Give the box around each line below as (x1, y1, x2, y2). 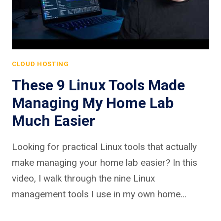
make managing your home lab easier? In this (12, 156, 197, 168)
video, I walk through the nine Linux (12, 172, 155, 184)
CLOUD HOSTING (12, 60, 69, 68)
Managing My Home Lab (12, 94, 174, 111)
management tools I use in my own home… (12, 188, 186, 200)
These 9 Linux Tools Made (12, 76, 185, 94)
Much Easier (12, 111, 95, 129)
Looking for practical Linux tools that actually (12, 141, 197, 152)
